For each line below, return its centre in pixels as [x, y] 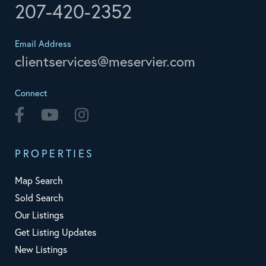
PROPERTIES [55, 154]
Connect [31, 93]
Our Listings [39, 215]
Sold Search [39, 198]
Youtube [76, 114]
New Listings [41, 250]
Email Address [43, 44]
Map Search [39, 181]
